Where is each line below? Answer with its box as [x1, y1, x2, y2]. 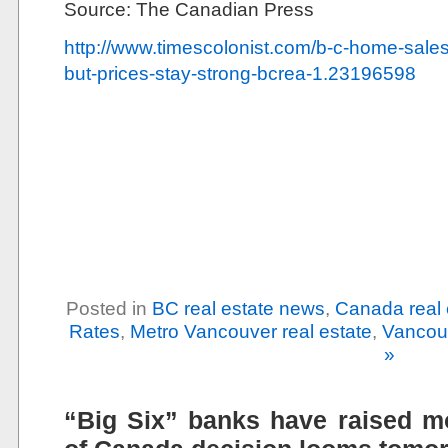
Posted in [65, 297, 152, 319]
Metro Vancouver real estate [130, 320, 372, 342]
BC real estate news [151, 297, 325, 319]
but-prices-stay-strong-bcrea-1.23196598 [64, 62, 416, 84]
